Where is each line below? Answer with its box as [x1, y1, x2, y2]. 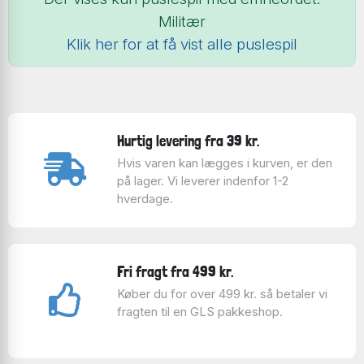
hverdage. [116, 191, 173, 206]
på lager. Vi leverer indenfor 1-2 [116, 173, 288, 188]
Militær [158, 12, 206, 32]
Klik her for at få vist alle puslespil [67, 35, 297, 54]
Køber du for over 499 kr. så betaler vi [116, 286, 327, 301]
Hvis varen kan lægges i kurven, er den [116, 155, 332, 171]
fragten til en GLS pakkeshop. [116, 304, 283, 319]
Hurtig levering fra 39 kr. [116, 132, 260, 149]
